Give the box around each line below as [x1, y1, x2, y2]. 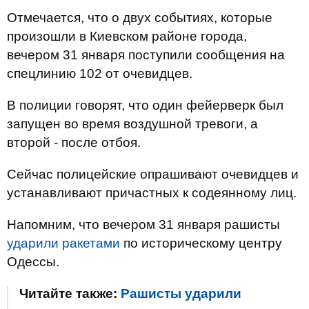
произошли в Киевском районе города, [7, 29, 247, 43]
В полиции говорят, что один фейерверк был [7, 98, 283, 112]
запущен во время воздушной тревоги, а [7, 117, 258, 131]
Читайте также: [19, 286, 121, 301]
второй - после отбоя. [7, 135, 141, 150]
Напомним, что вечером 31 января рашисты [7, 217, 280, 232]
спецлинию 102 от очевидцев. [7, 66, 192, 81]
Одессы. [7, 255, 59, 269]
